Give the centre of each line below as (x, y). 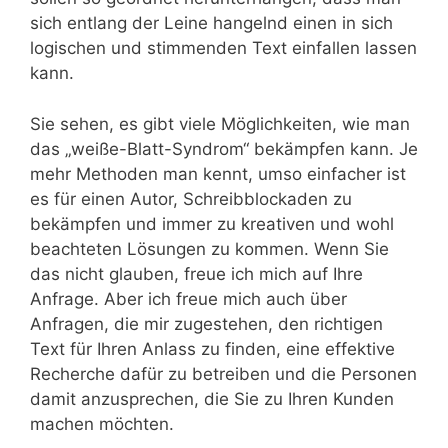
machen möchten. (102, 423)
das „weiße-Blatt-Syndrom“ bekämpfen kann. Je (224, 148)
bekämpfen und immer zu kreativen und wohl (212, 223)
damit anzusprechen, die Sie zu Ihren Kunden (212, 398)
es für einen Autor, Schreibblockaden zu (191, 198)
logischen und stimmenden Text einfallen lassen (223, 48)
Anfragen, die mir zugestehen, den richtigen (206, 323)
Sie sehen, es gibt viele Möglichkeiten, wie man (220, 123)
